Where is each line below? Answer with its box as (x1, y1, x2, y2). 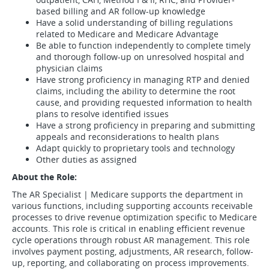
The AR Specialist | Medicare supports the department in (12, 189, 243, 200)
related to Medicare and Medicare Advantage (36, 28, 219, 40)
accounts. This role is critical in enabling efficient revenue (12, 223, 245, 234)
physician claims (36, 62, 103, 74)
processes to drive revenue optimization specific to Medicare (12, 211, 257, 223)
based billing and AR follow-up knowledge (36, 5, 205, 17)
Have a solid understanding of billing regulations (36, 17, 233, 28)
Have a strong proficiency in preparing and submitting (36, 119, 255, 131)
